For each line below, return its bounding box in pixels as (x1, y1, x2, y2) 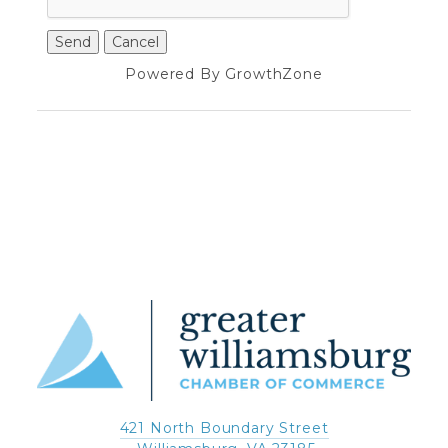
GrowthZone (225, 65, 323, 84)
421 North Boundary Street (119, 419, 329, 438)
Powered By (125, 65, 226, 84)
